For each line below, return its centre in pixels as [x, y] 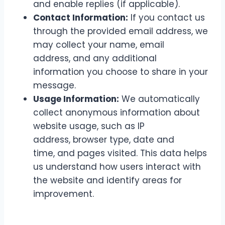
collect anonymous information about [117, 113]
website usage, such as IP [89, 126]
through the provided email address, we [121, 31]
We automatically [159, 99]
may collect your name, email [99, 45]
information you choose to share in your [121, 72]
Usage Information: [76, 99]
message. [54, 85]
